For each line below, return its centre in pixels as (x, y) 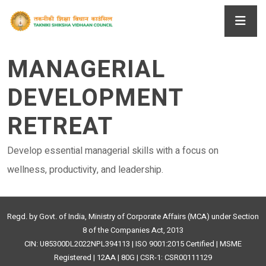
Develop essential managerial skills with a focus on (113, 151)
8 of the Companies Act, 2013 (133, 230)
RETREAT (60, 127)
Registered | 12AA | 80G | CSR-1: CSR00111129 (133, 257)
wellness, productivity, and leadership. (85, 170)
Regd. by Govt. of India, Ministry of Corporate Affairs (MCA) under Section (133, 216)
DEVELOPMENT (95, 98)
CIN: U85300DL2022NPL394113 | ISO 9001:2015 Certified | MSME (133, 244)
